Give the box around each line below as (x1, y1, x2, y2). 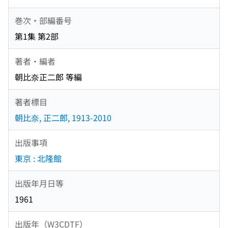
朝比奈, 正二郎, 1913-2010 (15, 111, 111, 124)
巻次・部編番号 (15, 14, 72, 26)
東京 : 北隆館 (15, 152, 62, 165)
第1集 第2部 (15, 30, 59, 43)
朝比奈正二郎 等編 (15, 71, 82, 83)
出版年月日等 (15, 177, 64, 189)
